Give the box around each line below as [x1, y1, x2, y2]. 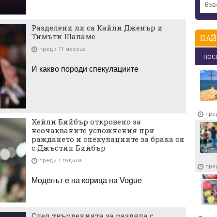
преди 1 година [39, 157, 82, 164]
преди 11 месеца [39, 46, 86, 52]
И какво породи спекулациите [31, 64, 139, 73]
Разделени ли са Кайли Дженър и [31, 22, 163, 32]
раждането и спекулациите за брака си [31, 134, 185, 144]
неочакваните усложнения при [31, 125, 155, 135]
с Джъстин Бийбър [31, 142, 106, 153]
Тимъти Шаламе [31, 31, 95, 41]
